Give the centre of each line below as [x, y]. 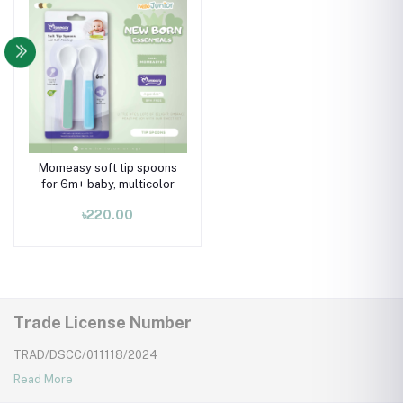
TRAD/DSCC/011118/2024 [85, 355]
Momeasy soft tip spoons [107, 168]
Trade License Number [103, 323]
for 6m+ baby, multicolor [107, 184]
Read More [43, 380]
